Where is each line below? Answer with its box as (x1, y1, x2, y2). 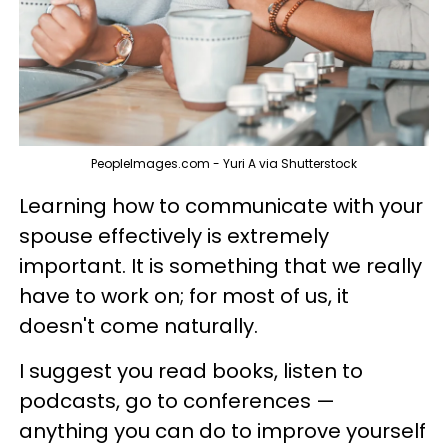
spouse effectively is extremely (19, 222, 329, 251)
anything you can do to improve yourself (19, 417, 426, 446)
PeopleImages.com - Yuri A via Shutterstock (91, 155, 357, 173)
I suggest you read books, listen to (19, 357, 363, 386)
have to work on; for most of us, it (19, 282, 349, 311)
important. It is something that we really (19, 252, 422, 281)
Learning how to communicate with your (19, 192, 423, 221)
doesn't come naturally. (19, 312, 258, 341)
